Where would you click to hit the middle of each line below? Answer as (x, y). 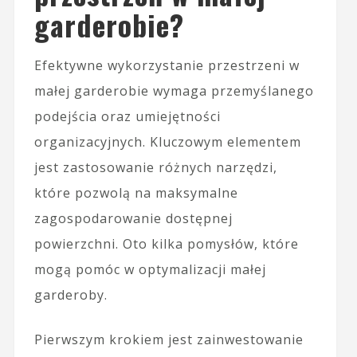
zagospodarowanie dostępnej (133, 218)
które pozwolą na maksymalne (136, 192)
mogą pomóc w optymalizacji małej (150, 269)
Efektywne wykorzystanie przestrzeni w (167, 65)
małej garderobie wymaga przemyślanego (174, 90)
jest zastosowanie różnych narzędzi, (155, 167)
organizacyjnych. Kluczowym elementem (167, 141)
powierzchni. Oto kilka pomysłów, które (166, 243)
